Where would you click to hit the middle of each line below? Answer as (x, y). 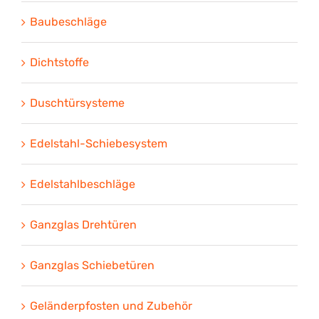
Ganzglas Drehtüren (83, 225)
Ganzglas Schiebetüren (92, 265)
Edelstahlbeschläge (83, 184)
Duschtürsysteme (77, 103)
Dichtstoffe (59, 62)
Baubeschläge (68, 22)
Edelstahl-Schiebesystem (99, 143)
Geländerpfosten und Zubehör (111, 306)
